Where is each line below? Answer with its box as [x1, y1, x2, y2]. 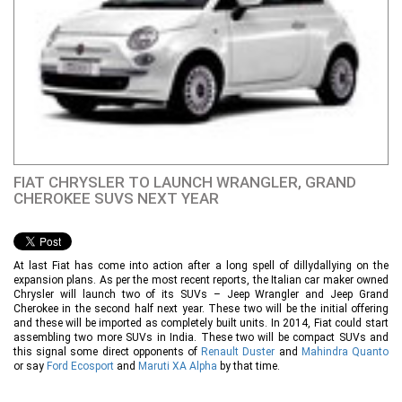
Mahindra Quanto [301, 345, 389, 359]
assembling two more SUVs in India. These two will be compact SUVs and [13, 331, 389, 345]
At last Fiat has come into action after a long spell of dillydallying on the [13, 259, 389, 273]
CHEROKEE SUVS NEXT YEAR [13, 189, 219, 208]
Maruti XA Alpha [138, 360, 217, 373]
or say [13, 360, 47, 373]
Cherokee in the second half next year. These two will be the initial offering [13, 302, 389, 316]
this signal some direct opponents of [13, 345, 202, 359]
